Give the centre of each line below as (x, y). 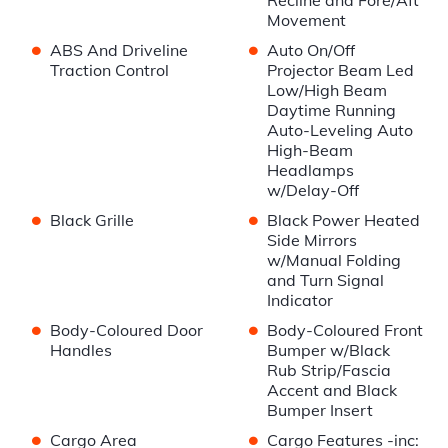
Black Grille (92, 220)
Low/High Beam (326, 90)
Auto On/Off (310, 50)
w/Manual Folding (333, 260)
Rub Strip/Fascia (328, 370)
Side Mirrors (311, 240)
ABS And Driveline (119, 50)
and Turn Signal (325, 280)
